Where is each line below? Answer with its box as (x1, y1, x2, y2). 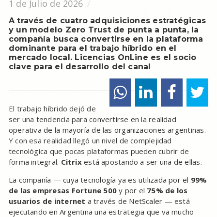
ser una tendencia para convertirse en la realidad (8, 114, 176, 124)
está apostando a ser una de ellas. (81, 157, 202, 167)
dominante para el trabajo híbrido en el (8, 44, 177, 53)
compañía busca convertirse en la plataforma (8, 34, 203, 44)
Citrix (61, 157, 82, 167)
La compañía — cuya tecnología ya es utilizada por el (8, 175, 191, 185)
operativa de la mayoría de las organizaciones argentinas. (8, 125, 206, 135)
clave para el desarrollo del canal (8, 62, 151, 72)
